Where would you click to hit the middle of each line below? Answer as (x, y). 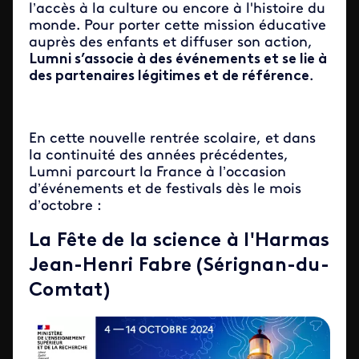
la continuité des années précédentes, (159, 156)
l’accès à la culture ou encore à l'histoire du (177, 9)
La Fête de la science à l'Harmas (179, 241)
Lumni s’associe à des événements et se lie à (178, 60)
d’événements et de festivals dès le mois (165, 190)
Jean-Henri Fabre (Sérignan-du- (179, 266)
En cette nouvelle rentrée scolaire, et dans (172, 139)
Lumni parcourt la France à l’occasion (157, 173)
